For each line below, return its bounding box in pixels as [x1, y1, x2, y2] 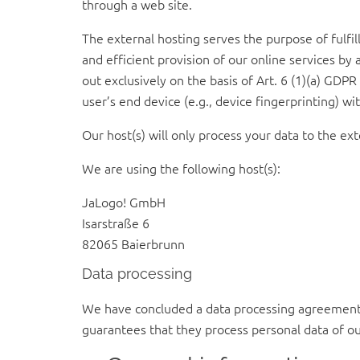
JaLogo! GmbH [82, 192, 166, 211]
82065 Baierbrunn [82, 234, 185, 252]
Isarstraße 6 [82, 213, 149, 231]
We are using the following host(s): [82, 158, 280, 177]
